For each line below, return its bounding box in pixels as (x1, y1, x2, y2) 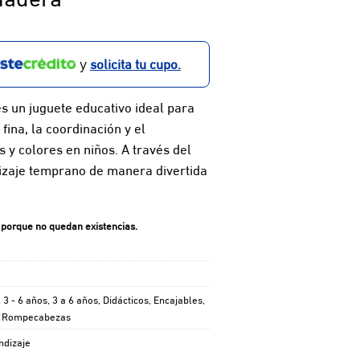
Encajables (153, 290, 202, 307)
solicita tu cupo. (89, 52, 181, 73)
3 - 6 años (2, 290, 47, 307)
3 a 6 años (51, 290, 98, 307)
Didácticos (102, 290, 149, 307)
